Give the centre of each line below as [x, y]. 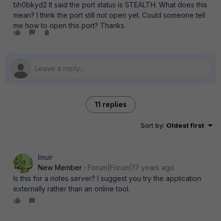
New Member [60, 167]
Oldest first [185, 125]
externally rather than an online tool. [72, 189]
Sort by [152, 125]
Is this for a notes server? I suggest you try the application [107, 178]
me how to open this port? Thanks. [70, 25]
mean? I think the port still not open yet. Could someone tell [109, 15]
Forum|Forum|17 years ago [131, 167]
